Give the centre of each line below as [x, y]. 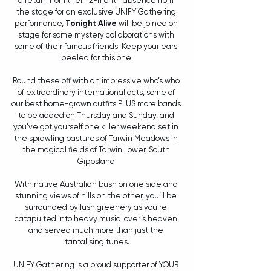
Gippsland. [97, 162]
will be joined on [148, 24]
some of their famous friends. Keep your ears [97, 47]
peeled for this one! [97, 58]
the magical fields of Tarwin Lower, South [97, 150]
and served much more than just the [97, 230]
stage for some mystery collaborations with [97, 35]
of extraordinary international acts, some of [97, 93]
